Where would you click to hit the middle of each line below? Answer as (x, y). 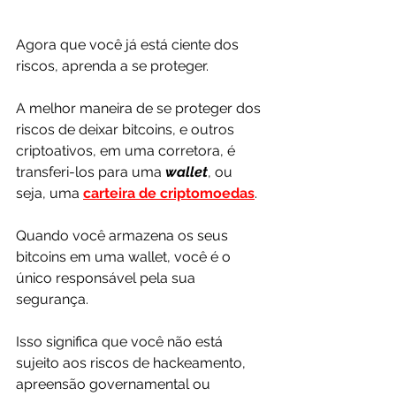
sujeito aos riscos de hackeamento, (133, 362)
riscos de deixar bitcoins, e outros (127, 129)
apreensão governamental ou (115, 384)
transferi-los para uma (91, 171)
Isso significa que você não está (121, 341)
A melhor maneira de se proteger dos (140, 108)
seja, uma (49, 193)
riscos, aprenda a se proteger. (112, 65)
